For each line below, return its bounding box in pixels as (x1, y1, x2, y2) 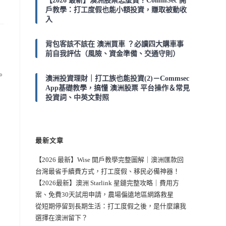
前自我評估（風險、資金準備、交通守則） (45, 49, 180, 58)
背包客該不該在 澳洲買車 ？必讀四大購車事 (45, 40, 184, 48)
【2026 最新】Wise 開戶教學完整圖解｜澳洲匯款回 (35, 155, 184, 163)
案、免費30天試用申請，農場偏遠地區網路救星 (35, 190, 174, 198)
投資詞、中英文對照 (45, 93, 109, 101)
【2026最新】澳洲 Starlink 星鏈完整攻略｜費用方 (35, 179, 179, 187)
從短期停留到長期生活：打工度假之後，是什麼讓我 (35, 202, 186, 210)
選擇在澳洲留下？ (35, 213, 88, 221)
